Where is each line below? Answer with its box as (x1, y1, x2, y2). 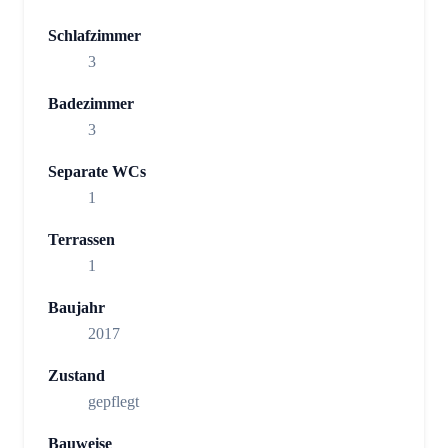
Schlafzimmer (48, 27, 141, 45)
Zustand (48, 367, 105, 385)
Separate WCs (48, 163, 146, 181)
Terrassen (48, 231, 115, 249)
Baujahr (48, 299, 105, 317)
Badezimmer (48, 95, 134, 113)
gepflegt (88, 393, 139, 411)
